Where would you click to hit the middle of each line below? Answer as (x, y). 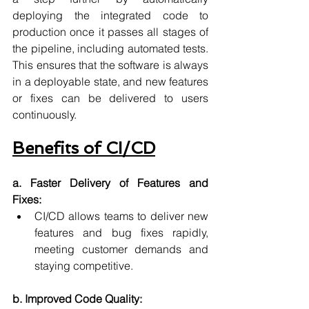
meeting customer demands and (121, 249)
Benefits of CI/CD (84, 148)
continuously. (44, 114)
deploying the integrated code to (110, 15)
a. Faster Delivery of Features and (110, 183)
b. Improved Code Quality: (77, 299)
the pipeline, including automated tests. (110, 48)
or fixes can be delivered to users (110, 98)
